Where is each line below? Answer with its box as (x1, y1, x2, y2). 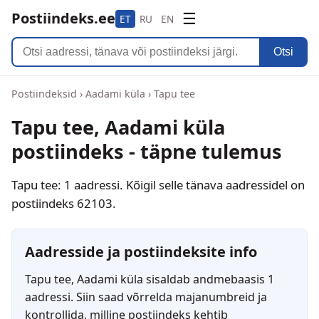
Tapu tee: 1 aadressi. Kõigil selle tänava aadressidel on (11, 176, 305, 193)
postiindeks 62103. (11, 194, 116, 211)
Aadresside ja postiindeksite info (25, 241, 257, 261)
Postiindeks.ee (11, 9, 115, 28)
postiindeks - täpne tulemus (11, 138, 282, 165)
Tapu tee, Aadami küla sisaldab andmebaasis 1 (25, 271, 274, 287)
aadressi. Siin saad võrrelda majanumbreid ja (25, 288, 267, 305)
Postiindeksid (11, 87, 77, 100)
